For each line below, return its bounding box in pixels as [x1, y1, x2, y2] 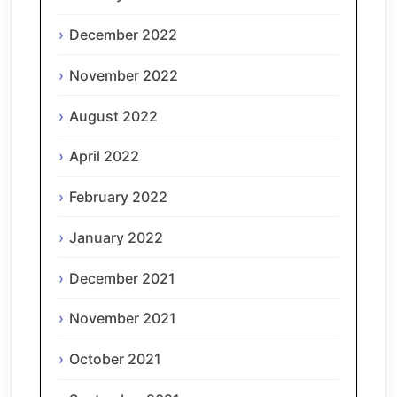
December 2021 [69, 269, 175, 287]
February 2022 [69, 188, 167, 206]
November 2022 [69, 66, 178, 84]
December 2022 [69, 25, 177, 43]
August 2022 [69, 106, 158, 125]
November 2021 [69, 309, 176, 328]
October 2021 [69, 350, 161, 369]
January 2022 [69, 228, 163, 246]
